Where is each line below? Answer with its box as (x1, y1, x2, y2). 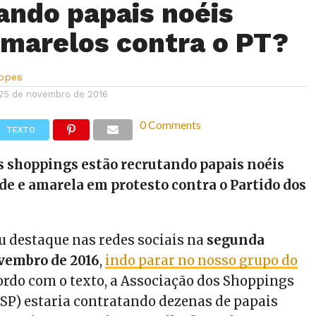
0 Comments (140, 118, 202, 131)
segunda (207, 232, 265, 248)
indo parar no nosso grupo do (105, 253, 298, 269)
